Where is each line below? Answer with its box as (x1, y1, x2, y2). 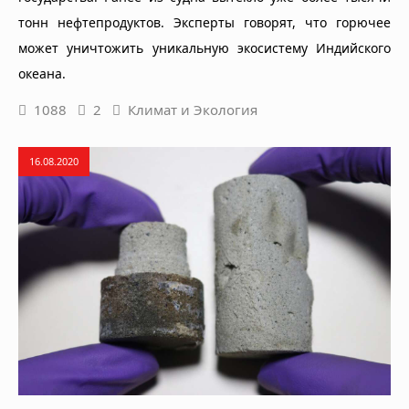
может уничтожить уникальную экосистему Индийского (18, 38, 391, 57)
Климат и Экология (128, 100, 257, 119)
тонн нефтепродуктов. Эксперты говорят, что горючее (18, 13, 391, 31)
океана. (18, 64, 66, 82)
